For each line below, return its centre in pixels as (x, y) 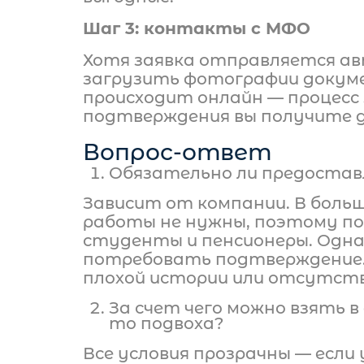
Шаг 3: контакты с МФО (197, 28)
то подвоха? (166, 323)
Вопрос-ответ (177, 152)
